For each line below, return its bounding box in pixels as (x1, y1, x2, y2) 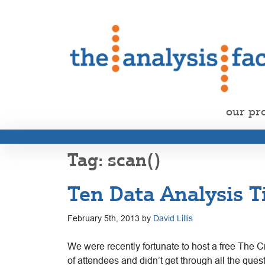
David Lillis (153, 213, 193, 223)
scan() (108, 148, 161, 171)
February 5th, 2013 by (67, 213, 153, 223)
